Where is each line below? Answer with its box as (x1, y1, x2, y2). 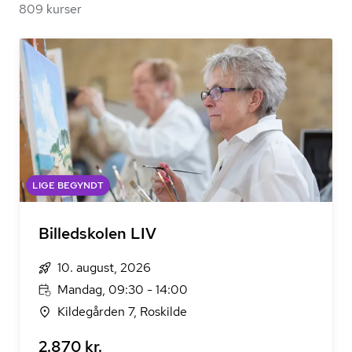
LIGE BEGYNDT (32, 179, 104, 192)
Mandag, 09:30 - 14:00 (57, 281, 188, 298)
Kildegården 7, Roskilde (57, 303, 187, 320)
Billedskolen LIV (38, 223, 156, 244)
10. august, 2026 (57, 259, 151, 276)
